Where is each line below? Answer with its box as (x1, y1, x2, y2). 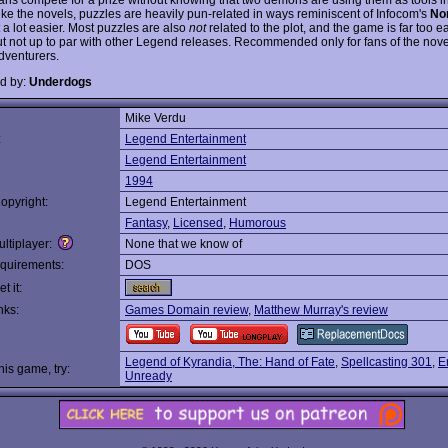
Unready (125, 369, 172, 383)
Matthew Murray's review (254, 303, 388, 317)
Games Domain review (125, 303, 248, 317)
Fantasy (125, 216, 167, 230)
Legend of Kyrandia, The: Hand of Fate (125, 355, 335, 369)
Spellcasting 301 (341, 355, 432, 369)
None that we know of (125, 237, 242, 251)
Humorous (229, 216, 286, 230)
